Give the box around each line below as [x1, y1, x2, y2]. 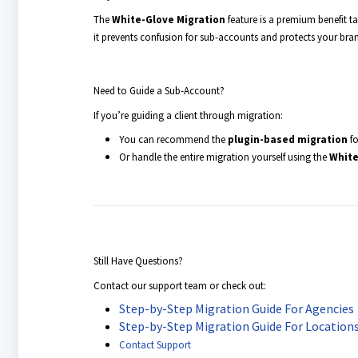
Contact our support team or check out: [93, 278, 266, 292]
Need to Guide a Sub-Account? [93, 83, 225, 97]
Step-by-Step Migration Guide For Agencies [118, 300, 354, 316]
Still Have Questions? [93, 253, 183, 268]
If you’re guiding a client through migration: [93, 108, 283, 122]
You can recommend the [118, 132, 228, 146]
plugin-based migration [227, 132, 348, 146]
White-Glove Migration [111, 12, 225, 26]
